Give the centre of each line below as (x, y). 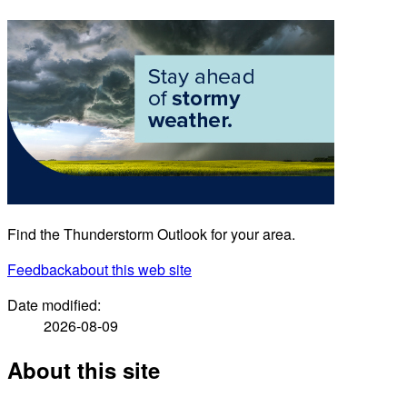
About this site (84, 369)
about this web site (132, 269)
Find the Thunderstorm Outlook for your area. (151, 233)
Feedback (40, 269)
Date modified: (54, 304)
